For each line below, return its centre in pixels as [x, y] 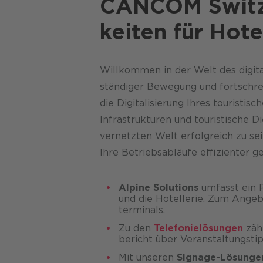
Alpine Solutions [158, 188]
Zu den [136, 228]
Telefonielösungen [200, 228]
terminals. [141, 210]
